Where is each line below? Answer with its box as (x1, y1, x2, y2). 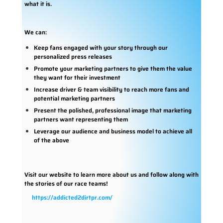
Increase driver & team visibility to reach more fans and (33, 84, 189, 94)
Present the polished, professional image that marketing (33, 105, 192, 115)
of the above (33, 135, 69, 145)
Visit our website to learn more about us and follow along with (24, 169, 199, 179)
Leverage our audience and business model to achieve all (33, 126, 192, 136)
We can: (24, 27, 47, 37)
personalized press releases (33, 51, 112, 61)
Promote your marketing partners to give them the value (33, 63, 192, 73)
